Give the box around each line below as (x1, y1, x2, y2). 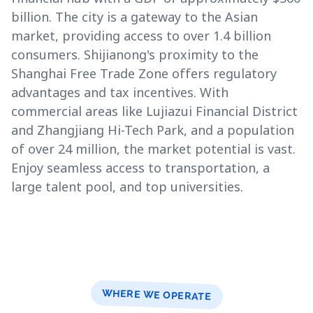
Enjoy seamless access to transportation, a (11, 159, 270, 176)
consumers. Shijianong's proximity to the (11, 46, 259, 63)
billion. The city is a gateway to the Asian (11, 8, 258, 25)
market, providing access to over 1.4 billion (11, 27, 271, 44)
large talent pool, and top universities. (11, 178, 243, 195)
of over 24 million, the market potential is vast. (11, 140, 296, 157)
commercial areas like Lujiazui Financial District (11, 103, 298, 119)
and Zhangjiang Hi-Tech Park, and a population (11, 122, 294, 138)
